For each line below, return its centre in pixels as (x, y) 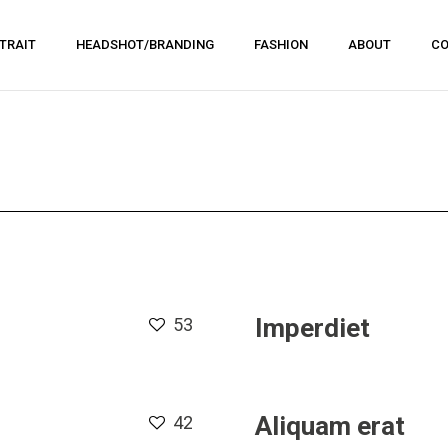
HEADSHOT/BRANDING (144, 44)
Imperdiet (312, 328)
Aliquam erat (329, 426)
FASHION (280, 44)
